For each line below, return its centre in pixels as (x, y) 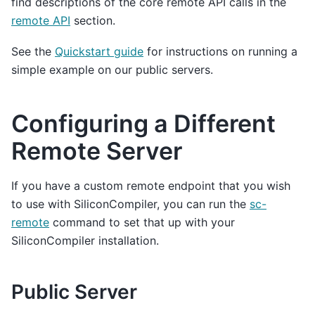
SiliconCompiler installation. (85, 240)
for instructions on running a (220, 52)
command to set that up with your (142, 222)
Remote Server (97, 151)
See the (33, 52)
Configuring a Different (143, 124)
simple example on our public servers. (112, 70)
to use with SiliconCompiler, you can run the (130, 204)
